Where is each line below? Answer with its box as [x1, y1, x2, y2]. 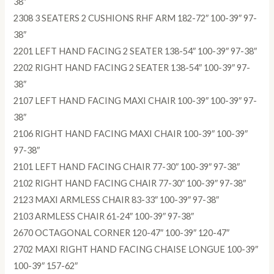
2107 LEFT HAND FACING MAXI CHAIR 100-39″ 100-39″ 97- [13, 95, 257, 106]
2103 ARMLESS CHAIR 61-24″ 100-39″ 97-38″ [13, 211, 194, 222]
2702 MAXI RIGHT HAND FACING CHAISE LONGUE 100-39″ [13, 244, 259, 255]
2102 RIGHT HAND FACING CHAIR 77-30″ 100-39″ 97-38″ [13, 178, 246, 189]
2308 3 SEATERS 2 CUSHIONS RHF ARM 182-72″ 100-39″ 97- [13, 13, 257, 24]
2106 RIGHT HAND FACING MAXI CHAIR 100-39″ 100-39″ [13, 128, 248, 139]
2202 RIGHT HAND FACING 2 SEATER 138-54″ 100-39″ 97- [13, 62, 251, 73]
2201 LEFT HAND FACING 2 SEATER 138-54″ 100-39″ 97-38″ [13, 46, 257, 57]
